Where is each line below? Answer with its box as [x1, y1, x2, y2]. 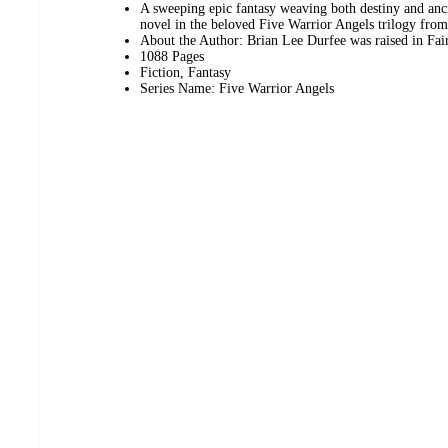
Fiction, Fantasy [140, 64, 231, 80]
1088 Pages [140, 48, 204, 64]
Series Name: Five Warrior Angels [140, 80, 334, 96]
